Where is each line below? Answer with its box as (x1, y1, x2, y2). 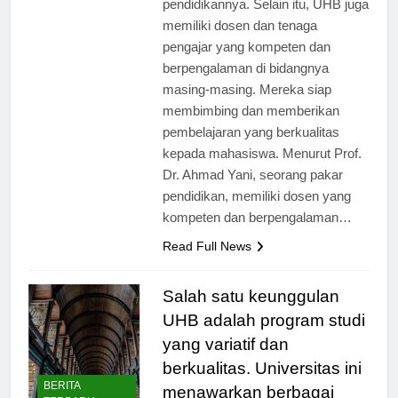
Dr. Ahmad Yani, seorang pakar (162, 182, 343, 198)
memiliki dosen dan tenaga (162, 33, 317, 49)
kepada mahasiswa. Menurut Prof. (162, 161, 362, 177)
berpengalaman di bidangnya (162, 76, 329, 92)
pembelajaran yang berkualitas (162, 139, 339, 155)
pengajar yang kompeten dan (162, 54, 330, 70)
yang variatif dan (162, 350, 289, 370)
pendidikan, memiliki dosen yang (162, 203, 351, 219)
